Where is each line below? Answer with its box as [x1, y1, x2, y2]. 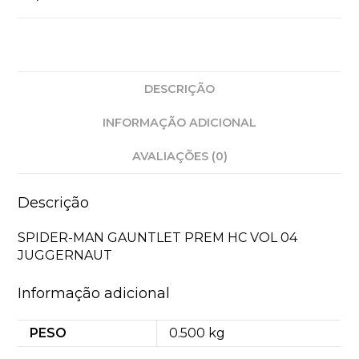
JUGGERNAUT [18, 247, 113, 263]
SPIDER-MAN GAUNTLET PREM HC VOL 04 [18, 229, 298, 245]
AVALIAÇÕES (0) [131, 148, 228, 163]
